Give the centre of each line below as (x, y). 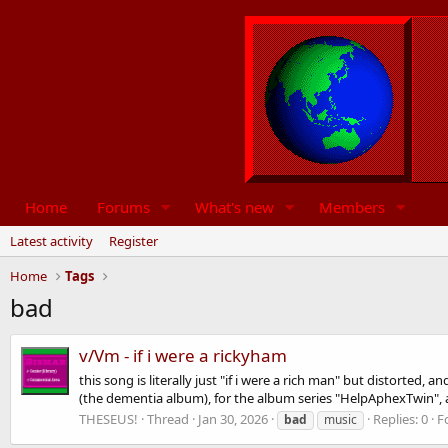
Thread (168, 418)
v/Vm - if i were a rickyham (183, 356)
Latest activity (51, 241)
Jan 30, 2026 (233, 418)
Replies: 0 (400, 418)
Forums (123, 207)
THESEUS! (108, 418)
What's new (234, 207)
